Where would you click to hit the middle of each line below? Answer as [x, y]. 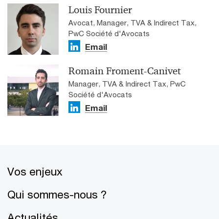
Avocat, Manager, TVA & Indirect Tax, [132, 22]
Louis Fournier [100, 10]
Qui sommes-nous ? [57, 194]
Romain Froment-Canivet [125, 71]
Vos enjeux [35, 171]
